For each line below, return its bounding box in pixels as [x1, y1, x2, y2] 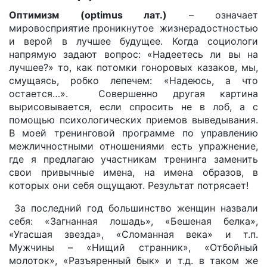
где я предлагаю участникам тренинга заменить [9, 153, 258, 165]
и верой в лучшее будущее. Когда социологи [9, 35, 258, 47]
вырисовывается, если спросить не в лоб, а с [9, 101, 258, 113]
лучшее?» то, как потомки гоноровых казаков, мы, [9, 61, 258, 73]
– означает [167, 9, 258, 21]
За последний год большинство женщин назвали [9, 202, 258, 214]
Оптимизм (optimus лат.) [9, 9, 167, 21]
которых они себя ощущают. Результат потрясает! [9, 179, 249, 191]
